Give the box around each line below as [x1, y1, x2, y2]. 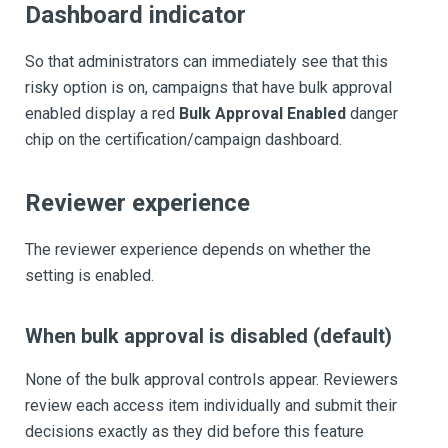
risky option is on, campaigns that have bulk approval [25, 78, 392, 97]
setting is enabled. [25, 266, 154, 285]
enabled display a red [25, 104, 179, 123]
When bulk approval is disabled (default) [25, 324, 392, 348]
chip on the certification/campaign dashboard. [25, 130, 342, 149]
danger [346, 104, 398, 123]
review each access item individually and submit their [25, 396, 397, 415]
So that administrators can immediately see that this [25, 52, 388, 71]
